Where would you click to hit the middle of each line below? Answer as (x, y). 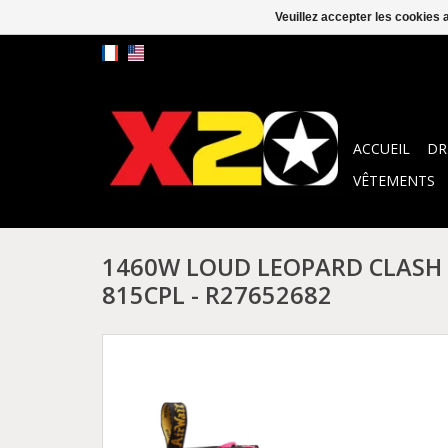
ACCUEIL (381, 148)
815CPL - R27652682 (217, 295)
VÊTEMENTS (394, 180)
